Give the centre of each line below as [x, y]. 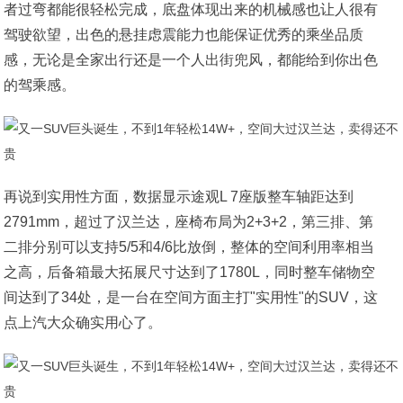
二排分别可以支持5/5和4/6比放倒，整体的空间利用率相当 [189, 247]
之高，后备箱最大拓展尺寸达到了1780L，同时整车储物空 [190, 272]
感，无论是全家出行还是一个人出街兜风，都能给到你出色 [191, 60]
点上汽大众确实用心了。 [83, 322]
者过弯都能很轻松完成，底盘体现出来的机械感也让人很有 [191, 9]
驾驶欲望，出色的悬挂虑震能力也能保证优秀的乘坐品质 [184, 35]
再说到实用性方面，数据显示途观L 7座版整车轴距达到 [179, 197]
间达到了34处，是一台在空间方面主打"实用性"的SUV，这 [191, 297]
